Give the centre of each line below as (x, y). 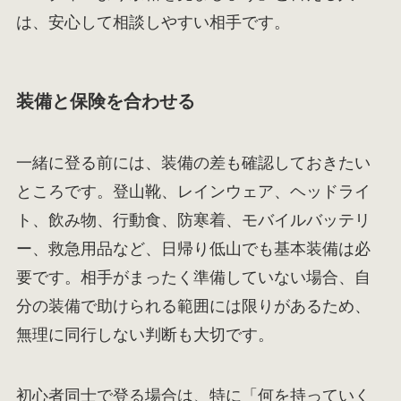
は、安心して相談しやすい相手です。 (153, 22)
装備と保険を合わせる (105, 101)
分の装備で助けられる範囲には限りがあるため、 (193, 307)
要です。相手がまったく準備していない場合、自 (193, 278)
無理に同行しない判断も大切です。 (145, 335)
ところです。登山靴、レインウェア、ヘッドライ (193, 192)
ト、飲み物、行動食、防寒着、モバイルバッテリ (193, 221)
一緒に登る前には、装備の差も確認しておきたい (193, 163)
